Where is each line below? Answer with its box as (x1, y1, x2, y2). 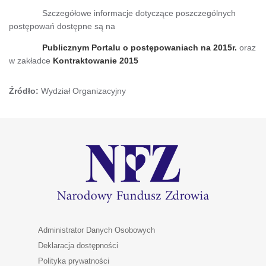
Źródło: (9, 85, 41, 96)
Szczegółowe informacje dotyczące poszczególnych (9, 8, 236, 18)
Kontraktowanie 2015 (53, 55, 138, 65)
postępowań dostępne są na (9, 21, 115, 31)
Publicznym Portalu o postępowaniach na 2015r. (9, 42, 237, 52)
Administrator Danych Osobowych (38, 225, 155, 235)
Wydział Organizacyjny (41, 85, 126, 96)
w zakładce (9, 55, 50, 65)
